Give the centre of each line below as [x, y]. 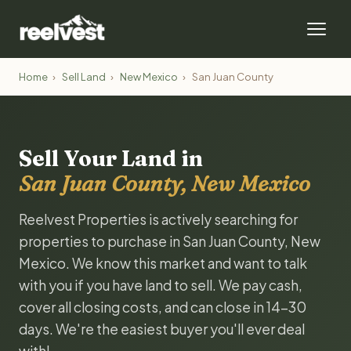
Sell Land [84, 77]
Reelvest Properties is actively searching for [158, 219]
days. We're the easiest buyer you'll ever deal [162, 329]
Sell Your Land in [111, 158]
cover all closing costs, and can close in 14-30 [163, 307]
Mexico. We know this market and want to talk [163, 263]
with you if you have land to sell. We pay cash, [161, 285]
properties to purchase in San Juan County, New [170, 241]
